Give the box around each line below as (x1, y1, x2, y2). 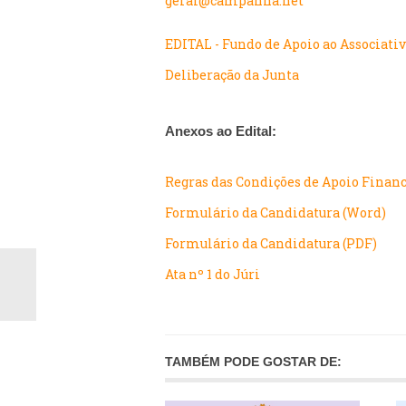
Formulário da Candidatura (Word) (165, 204, 386, 221)
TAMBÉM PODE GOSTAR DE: (165, 354, 342, 369)
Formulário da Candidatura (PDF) (165, 235, 377, 252)
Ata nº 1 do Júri (165, 266, 260, 283)
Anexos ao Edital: (165, 123, 276, 139)
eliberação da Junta (174, 66, 299, 83)
